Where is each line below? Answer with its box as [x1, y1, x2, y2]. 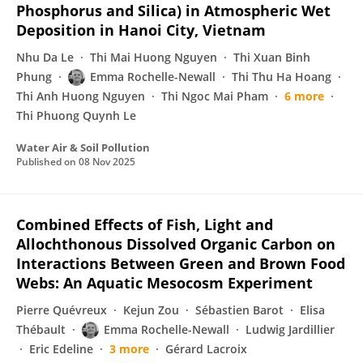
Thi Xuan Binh [233, 49, 310, 65]
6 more [284, 88, 324, 104]
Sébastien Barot [195, 302, 284, 318]
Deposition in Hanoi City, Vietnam [16, 20, 266, 40]
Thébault [16, 322, 66, 337]
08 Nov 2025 [79, 155, 135, 169]
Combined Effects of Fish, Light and [16, 215, 273, 234]
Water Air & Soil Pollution [16, 140, 150, 155]
